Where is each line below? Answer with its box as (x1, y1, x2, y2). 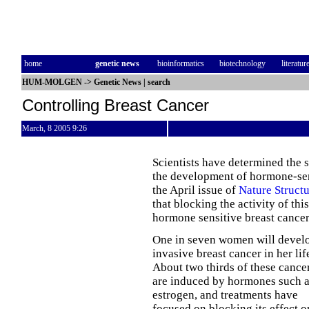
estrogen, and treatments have (152, 288, 298, 301)
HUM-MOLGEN (22, 77, 82, 87)
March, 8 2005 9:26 (22, 123, 87, 133)
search (148, 77, 170, 87)
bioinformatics (157, 59, 204, 68)
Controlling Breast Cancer (22, 96, 209, 114)
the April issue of (152, 183, 239, 197)
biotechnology (219, 59, 266, 68)
